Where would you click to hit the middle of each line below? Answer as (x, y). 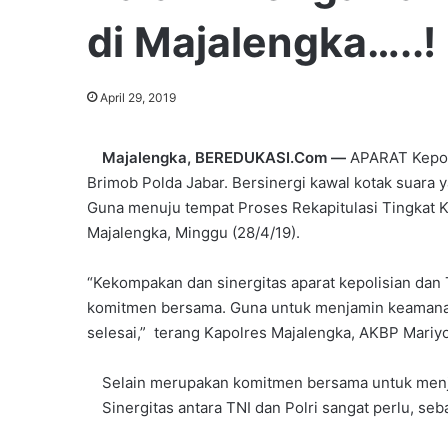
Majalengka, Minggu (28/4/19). (193, 232)
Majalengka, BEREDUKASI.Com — (224, 157)
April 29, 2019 (138, 97)
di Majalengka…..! (261, 41)
